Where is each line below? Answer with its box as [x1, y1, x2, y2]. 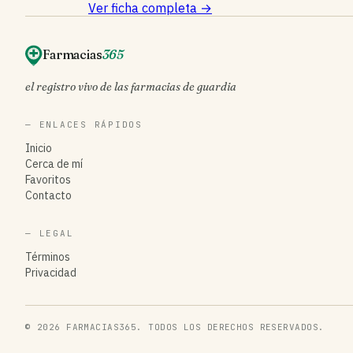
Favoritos [25, 173, 71, 188]
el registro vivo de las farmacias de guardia [25, 80, 236, 95]
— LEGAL [25, 228, 74, 240]
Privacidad [25, 266, 76, 281]
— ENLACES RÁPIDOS [25, 119, 143, 131]
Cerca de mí [25, 157, 83, 172]
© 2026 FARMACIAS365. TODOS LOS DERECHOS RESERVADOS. [25, 321, 325, 333]
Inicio [25, 141, 52, 156]
